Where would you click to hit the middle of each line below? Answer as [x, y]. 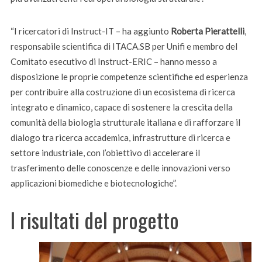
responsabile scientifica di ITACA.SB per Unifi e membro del [124, 46]
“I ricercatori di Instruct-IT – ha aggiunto [90, 31]
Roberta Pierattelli [207, 31]
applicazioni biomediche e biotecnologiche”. [93, 183]
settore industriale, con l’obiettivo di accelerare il [105, 152]
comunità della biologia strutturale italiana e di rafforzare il [125, 122]
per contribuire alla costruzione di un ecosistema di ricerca [123, 92]
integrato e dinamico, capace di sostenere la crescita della [121, 107]
